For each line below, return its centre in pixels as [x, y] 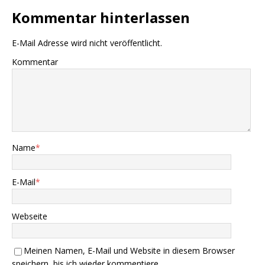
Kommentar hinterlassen [101, 18]
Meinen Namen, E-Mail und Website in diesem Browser [129, 251]
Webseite [30, 216]
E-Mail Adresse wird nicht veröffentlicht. [87, 43]
